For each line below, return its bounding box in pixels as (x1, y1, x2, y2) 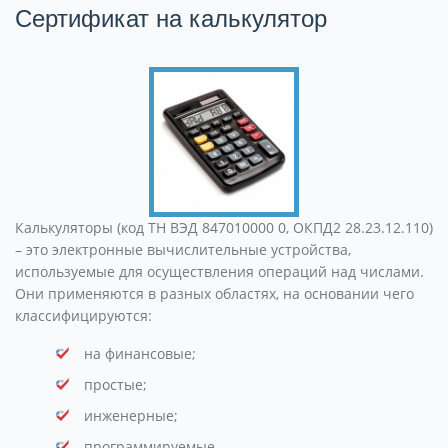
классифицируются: (15, 306, 152, 325)
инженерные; (84, 406, 178, 425)
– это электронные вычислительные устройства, (15, 240, 351, 259)
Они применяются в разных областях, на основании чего (15, 284, 414, 303)
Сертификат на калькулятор (15, 5, 327, 32)
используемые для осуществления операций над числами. (15, 262, 424, 281)
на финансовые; (84, 344, 196, 363)
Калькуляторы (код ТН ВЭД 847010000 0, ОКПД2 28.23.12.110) (15, 218, 433, 237)
